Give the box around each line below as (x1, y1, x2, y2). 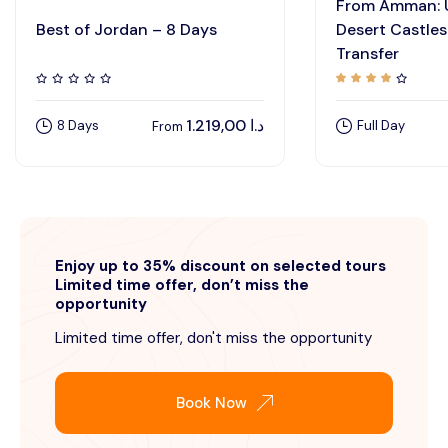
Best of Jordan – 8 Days (36, 19, 217, 41)
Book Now (175, 393, 247, 414)
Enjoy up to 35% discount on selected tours (55, 256, 386, 277)
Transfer (336, 43, 399, 65)
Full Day (357, 117, 405, 135)
